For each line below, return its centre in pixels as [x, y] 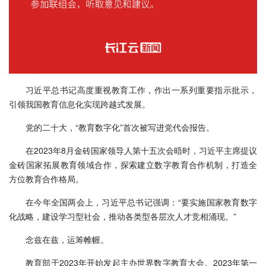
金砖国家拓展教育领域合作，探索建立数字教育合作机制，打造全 [133, 165]
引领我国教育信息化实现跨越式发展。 [80, 104]
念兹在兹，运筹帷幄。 [67, 240]
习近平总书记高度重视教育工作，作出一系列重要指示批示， [141, 90]
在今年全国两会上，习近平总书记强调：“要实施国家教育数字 [141, 202]
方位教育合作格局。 [46, 179]
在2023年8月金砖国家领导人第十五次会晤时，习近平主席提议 [141, 151]
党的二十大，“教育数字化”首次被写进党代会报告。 [120, 127]
